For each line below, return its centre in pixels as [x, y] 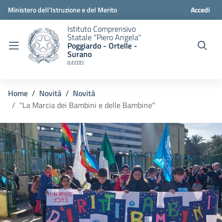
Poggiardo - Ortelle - [102, 45]
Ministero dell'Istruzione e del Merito [62, 10]
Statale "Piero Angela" [104, 37]
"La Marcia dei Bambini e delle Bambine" [87, 105]
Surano [80, 54]
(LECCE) [76, 62]
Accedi [200, 10]
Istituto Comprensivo [102, 28]
